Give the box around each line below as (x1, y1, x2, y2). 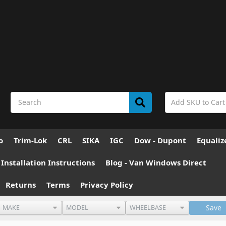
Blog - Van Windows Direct (105, 157, 206, 167)
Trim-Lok (13, 135, 47, 145)
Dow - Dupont (134, 135, 186, 145)
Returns (6, 179, 36, 190)
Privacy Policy (80, 179, 133, 190)
